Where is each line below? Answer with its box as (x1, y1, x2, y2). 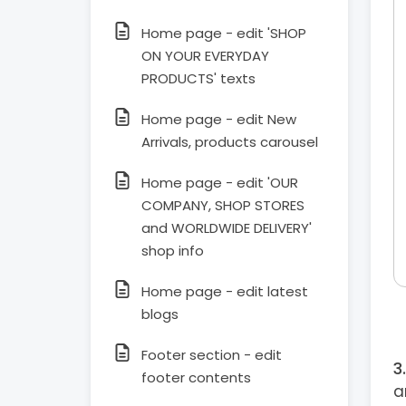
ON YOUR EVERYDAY (141, 46, 269, 65)
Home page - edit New (141, 110, 296, 129)
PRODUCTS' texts (141, 69, 256, 88)
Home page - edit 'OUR (141, 173, 298, 192)
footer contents (141, 368, 251, 387)
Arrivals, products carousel (141, 132, 318, 151)
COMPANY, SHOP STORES (141, 196, 304, 215)
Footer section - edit (141, 345, 282, 364)
